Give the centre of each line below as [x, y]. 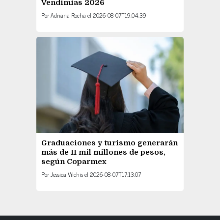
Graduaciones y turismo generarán [110, 143]
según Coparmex [74, 161]
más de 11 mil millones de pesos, [103, 152]
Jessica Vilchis [68, 174]
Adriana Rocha [68, 15]
